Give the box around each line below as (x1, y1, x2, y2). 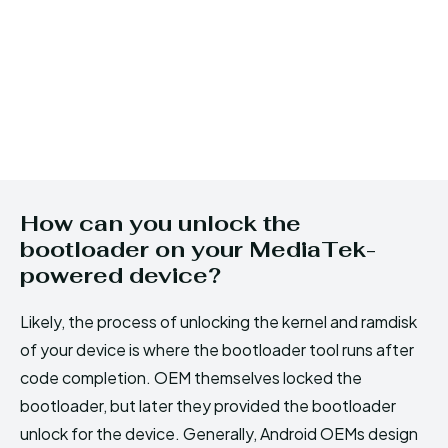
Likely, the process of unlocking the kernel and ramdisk (20, 310, 417, 332)
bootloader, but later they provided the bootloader (20, 394, 396, 416)
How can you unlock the (20, 208, 301, 237)
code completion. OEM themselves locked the (20, 366, 362, 388)
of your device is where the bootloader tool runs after (20, 338, 414, 360)
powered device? (20, 260, 221, 289)
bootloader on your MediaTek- (20, 234, 376, 263)
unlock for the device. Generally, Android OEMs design (20, 422, 418, 444)
